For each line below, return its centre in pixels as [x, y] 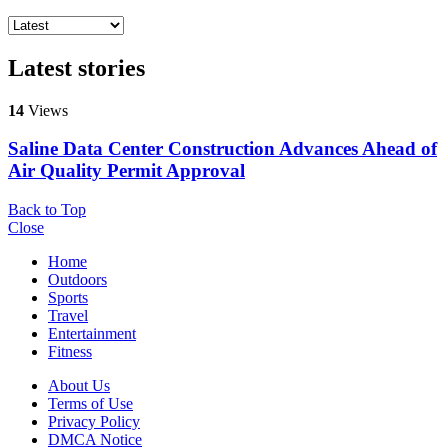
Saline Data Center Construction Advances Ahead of [222, 149]
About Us [79, 386]
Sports [68, 298]
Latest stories [76, 67]
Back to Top [47, 210]
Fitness [70, 352]
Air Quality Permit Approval [126, 171]
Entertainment [92, 334]
